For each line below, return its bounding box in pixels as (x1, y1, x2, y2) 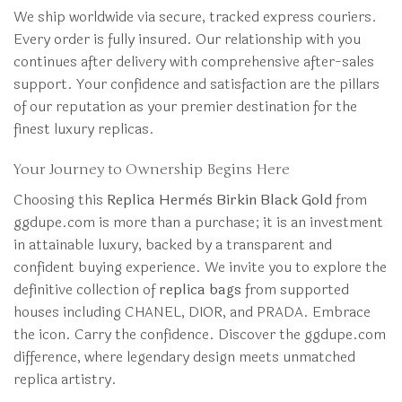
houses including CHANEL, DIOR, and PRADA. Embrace (13, 300, 371, 323)
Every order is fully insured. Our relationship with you (13, 28, 361, 51)
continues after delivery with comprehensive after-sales (13, 50, 374, 74)
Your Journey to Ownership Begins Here (13, 160, 290, 179)
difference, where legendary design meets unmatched (13, 345, 355, 368)
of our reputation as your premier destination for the (13, 95, 357, 118)
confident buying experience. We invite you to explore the (13, 255, 387, 278)
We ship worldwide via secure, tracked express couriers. (13, 5, 377, 29)
